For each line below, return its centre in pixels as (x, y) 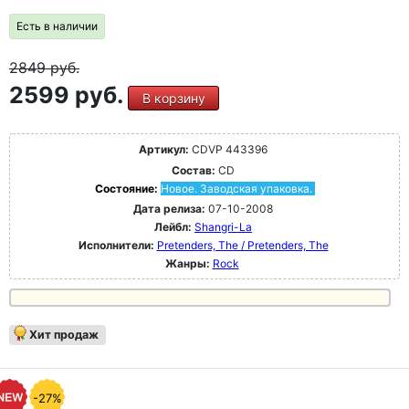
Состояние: (127, 189)
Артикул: (164, 150)
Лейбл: (173, 227)
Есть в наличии (57, 26)
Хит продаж (64, 335)
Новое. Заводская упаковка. (236, 189)
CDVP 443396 (228, 150)
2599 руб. (68, 95)
